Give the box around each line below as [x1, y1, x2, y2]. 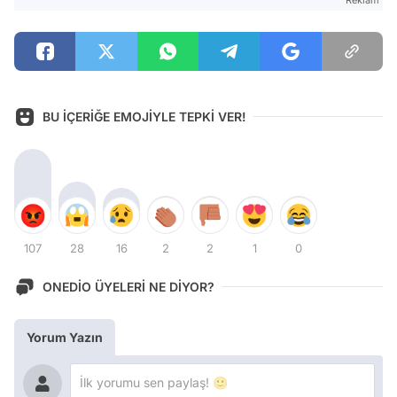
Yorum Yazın [27, 329, 103, 345]
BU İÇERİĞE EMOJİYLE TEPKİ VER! [43, 109, 246, 125]
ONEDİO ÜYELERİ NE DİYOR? [43, 279, 214, 295]
